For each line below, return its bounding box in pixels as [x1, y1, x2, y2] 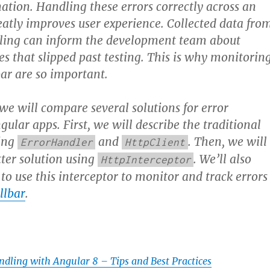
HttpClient [125, 136, 186, 148]
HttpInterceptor [100, 154, 191, 166]
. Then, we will [187, 134, 267, 149]
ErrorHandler [20, 136, 93, 148]
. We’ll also [193, 152, 252, 166]
